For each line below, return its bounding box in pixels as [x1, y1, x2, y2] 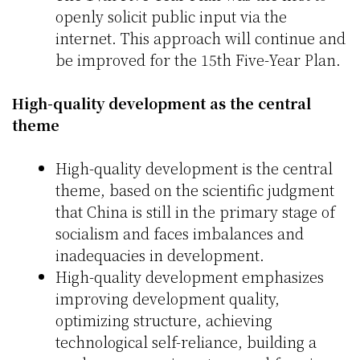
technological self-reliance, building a [55, 331, 317, 353]
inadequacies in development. [55, 244, 264, 266]
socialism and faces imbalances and [55, 223, 304, 244]
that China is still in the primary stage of [55, 201, 335, 223]
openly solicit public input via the [55, 6, 287, 27]
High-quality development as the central [12, 92, 311, 114]
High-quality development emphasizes [55, 266, 324, 288]
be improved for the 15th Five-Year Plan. [55, 49, 341, 71]
